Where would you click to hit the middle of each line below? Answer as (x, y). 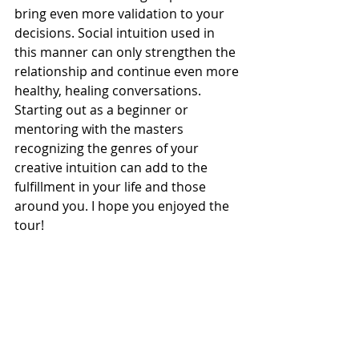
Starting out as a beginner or (103, 110)
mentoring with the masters (101, 129)
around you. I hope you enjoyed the (123, 206)
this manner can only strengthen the (127, 52)
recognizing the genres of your (108, 149)
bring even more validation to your (121, 14)
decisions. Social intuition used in (116, 33)
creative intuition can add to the (113, 168)
